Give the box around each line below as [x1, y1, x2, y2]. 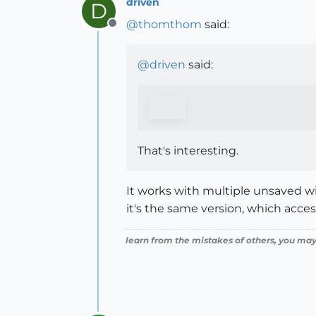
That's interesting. [138, 144, 238, 157]
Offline [111, 24, 149, 37]
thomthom [138, 18, 202, 31]
